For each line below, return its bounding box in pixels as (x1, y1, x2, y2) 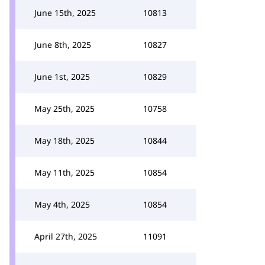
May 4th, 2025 (34, 199, 90, 210)
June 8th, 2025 (34, 39, 91, 50)
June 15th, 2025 (34, 7, 96, 18)
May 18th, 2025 (34, 135, 95, 146)
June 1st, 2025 (34, 71, 90, 82)
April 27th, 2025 (34, 231, 97, 242)
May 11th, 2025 (34, 167, 95, 178)
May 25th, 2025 (34, 103, 95, 114)
